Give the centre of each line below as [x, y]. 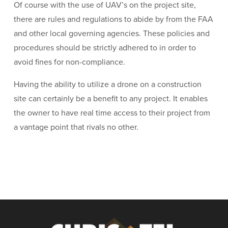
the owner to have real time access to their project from [112, 113]
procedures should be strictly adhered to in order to [105, 48]
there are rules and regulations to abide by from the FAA [113, 19]
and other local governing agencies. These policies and [111, 33]
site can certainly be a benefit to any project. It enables [110, 98]
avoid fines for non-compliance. [69, 62]
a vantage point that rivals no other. [76, 127]
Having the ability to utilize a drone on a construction [107, 84]
